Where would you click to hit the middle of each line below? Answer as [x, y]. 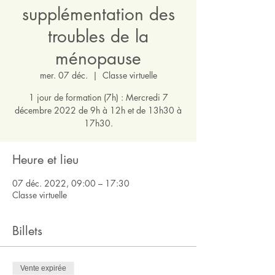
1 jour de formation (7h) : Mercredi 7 [98, 97]
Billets [27, 230]
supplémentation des [98, 14]
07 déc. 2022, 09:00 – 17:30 [71, 183]
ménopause [98, 58]
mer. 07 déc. [64, 75]
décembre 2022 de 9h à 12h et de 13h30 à [98, 110]
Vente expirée [43, 268]
